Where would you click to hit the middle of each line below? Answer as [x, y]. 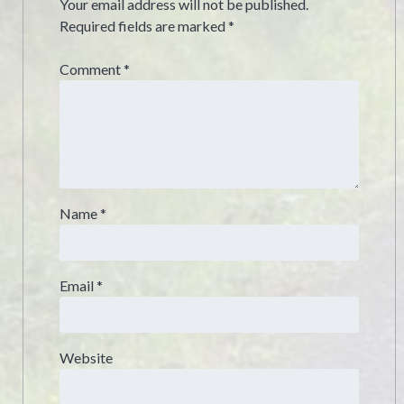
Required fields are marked [143, 26]
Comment [91, 69]
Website [86, 358]
